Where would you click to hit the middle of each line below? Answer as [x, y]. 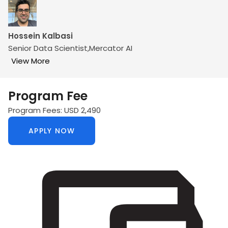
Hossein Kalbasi [40, 36]
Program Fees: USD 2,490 [54, 110]
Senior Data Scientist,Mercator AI [70, 48]
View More [31, 61]
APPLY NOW [52, 131]
